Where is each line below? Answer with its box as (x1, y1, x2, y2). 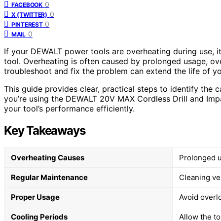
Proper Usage (11, 192, 60, 202)
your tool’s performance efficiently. (4, 103, 135, 113)
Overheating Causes (11, 152, 84, 162)
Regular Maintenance (11, 172, 88, 182)
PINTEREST (11, 20, 43, 28)
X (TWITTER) (11, 10, 47, 18)
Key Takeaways (4, 123, 85, 138)
